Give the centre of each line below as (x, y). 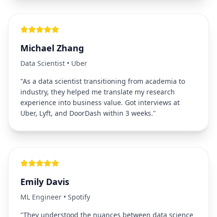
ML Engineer (41, 197)
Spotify (79, 197)
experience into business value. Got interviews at (100, 102)
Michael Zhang (52, 48)
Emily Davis (45, 182)
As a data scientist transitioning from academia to (104, 81)
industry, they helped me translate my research (98, 92)
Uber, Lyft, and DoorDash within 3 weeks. (87, 113)
